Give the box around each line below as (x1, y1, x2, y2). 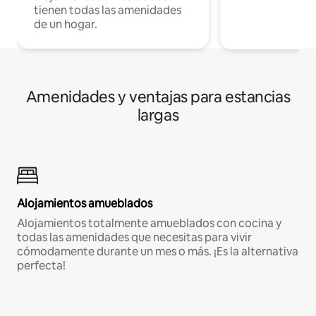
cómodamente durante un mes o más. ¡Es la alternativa (17, 243, 298, 259)
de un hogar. (34, 16, 97, 32)
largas (137, 104, 179, 126)
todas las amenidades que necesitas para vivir (17, 229, 252, 245)
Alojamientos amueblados (17, 195, 152, 211)
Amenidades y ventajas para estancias (25, 86, 291, 107)
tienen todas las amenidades (34, 2, 181, 18)
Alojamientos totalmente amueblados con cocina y (17, 215, 281, 231)
